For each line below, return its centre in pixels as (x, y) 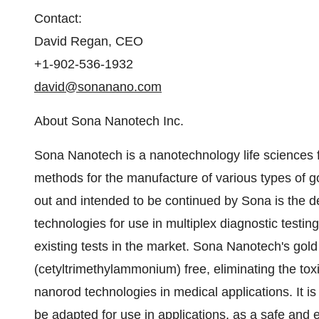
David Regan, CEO (89, 41)
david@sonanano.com (98, 87)
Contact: (58, 19)
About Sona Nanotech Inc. (109, 121)
